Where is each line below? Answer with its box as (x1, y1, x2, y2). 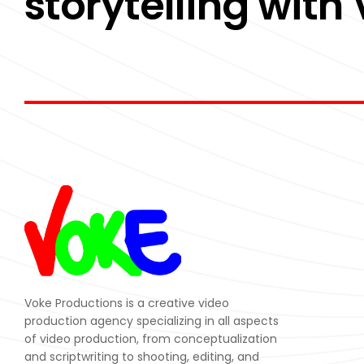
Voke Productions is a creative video (24, 295, 229, 312)
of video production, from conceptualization (24, 331, 277, 348)
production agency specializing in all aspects (24, 313, 279, 330)
